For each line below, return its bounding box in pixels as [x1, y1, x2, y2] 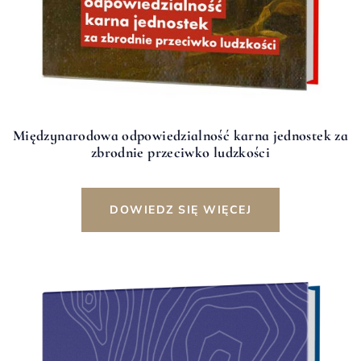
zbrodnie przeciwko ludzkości [90, 143, 271, 161]
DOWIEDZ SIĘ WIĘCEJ [110, 201, 251, 218]
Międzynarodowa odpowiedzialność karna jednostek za [13, 126, 348, 144]
